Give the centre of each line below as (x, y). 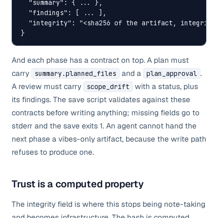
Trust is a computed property (78, 184)
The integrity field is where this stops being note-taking (109, 204)
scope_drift (108, 87)
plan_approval (172, 73)
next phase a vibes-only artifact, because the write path (109, 139)
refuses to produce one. (53, 152)
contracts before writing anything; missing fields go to (106, 113)
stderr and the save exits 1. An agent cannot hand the (104, 126)
